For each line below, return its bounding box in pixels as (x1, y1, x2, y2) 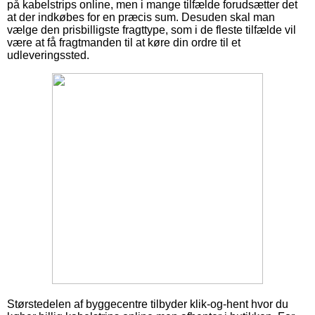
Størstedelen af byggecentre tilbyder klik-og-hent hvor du (7, 298, 288, 311)
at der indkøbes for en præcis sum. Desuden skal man (7, 11, 275, 24)
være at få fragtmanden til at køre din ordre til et (7, 37, 240, 49)
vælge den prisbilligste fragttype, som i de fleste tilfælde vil (7, 24, 296, 37)
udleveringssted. (7, 49, 89, 62)
